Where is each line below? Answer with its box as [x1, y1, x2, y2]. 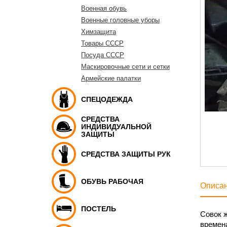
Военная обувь [81, 5, 127, 12]
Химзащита [81, 28, 116, 35]
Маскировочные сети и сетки [81, 63, 170, 70]
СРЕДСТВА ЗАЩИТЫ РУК [81, 149, 171, 158]
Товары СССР [81, 40, 124, 47]
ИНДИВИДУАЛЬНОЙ [81, 122, 152, 131]
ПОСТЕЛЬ [81, 204, 116, 213]
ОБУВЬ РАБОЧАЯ [81, 177, 143, 185]
